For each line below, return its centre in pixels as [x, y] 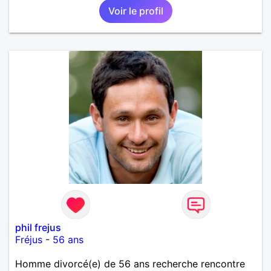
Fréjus [29, 239]
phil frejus [38, 227]
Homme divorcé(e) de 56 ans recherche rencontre [130, 263]
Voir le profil [135, 11]
